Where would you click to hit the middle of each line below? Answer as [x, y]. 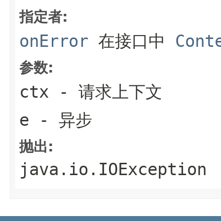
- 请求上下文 [106, 92]
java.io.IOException [113, 169]
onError [54, 41]
